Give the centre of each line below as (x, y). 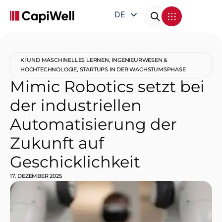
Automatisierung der (93, 124)
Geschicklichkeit (75, 162)
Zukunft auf (57, 143)
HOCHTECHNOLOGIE (49, 69)
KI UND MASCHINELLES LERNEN (65, 60)
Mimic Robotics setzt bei (107, 86)
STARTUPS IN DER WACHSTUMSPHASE (133, 69)
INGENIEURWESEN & (140, 60)
